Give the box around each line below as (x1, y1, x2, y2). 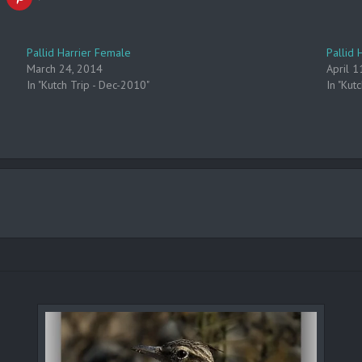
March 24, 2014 (27, 61, 103, 76)
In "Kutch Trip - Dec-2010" (27, 78, 150, 92)
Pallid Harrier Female (27, 45, 132, 60)
